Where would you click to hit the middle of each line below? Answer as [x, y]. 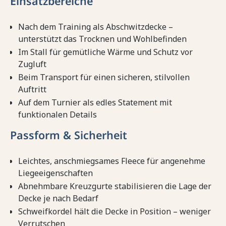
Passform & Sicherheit [69, 135]
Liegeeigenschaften [55, 173]
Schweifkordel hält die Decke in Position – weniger [115, 212]
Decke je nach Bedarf [58, 199]
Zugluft [32, 64]
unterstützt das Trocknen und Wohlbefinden [102, 39]
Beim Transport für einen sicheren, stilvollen [104, 77]
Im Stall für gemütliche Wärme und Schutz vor [105, 52]
